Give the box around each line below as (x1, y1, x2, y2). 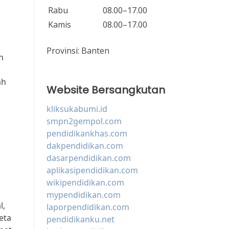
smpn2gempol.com (47, 116, 122, 127)
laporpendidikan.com (47, 201, 129, 213)
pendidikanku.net (47, 214, 114, 225)
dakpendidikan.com (47, 140, 123, 152)
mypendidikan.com (47, 189, 121, 201)
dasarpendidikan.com (47, 152, 131, 164)
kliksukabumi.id (47, 103, 107, 115)
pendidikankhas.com (47, 128, 127, 140)
